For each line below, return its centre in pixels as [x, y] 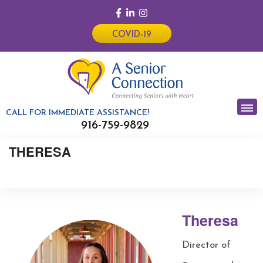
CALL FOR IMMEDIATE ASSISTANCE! [77, 113]
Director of [206, 245]
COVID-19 [131, 35]
